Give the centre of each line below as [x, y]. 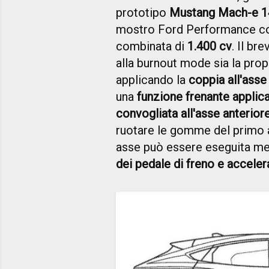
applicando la [152, 80]
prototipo [143, 12]
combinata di [152, 46]
